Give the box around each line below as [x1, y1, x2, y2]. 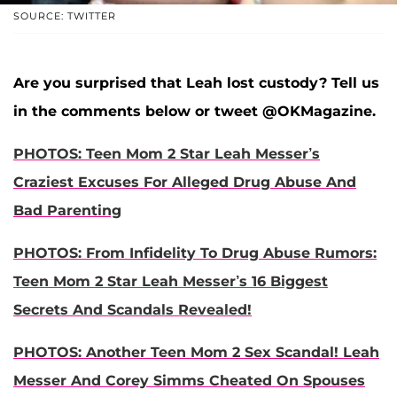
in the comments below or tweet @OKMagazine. [13, 103, 376, 121]
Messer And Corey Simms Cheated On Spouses [13, 372, 365, 390]
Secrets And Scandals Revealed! [13, 301, 252, 319]
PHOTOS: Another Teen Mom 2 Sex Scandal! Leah [13, 344, 379, 362]
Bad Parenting [13, 202, 121, 220]
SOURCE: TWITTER [13, 10, 116, 23]
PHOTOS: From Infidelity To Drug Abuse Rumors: [13, 245, 377, 262]
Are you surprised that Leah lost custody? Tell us [13, 74, 379, 92]
